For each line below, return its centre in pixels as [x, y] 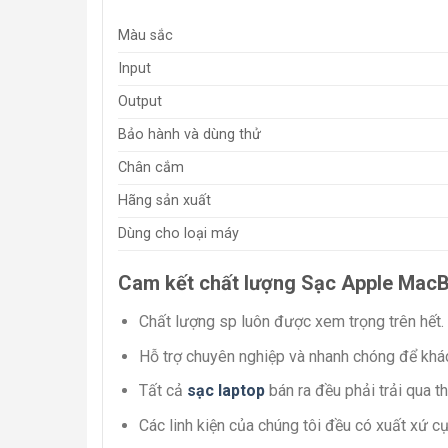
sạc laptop [225, 391]
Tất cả [162, 391]
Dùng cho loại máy [178, 234]
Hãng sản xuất [164, 201]
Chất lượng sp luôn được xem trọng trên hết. [291, 322]
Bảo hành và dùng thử [189, 135]
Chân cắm [151, 168]
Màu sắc [145, 36]
